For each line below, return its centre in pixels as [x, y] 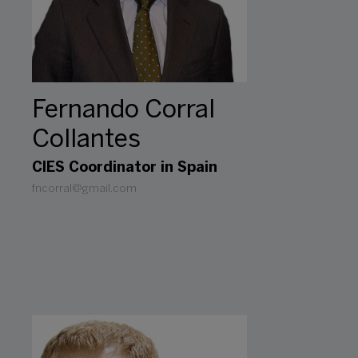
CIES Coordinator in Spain [125, 168]
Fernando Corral [123, 110]
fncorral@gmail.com [84, 189]
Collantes [86, 140]
